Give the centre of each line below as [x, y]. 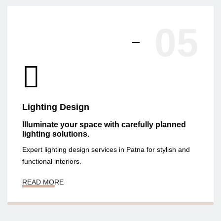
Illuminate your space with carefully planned [104, 124]
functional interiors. [52, 161]
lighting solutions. [56, 134]
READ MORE [43, 182]
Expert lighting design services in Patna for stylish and [106, 149]
